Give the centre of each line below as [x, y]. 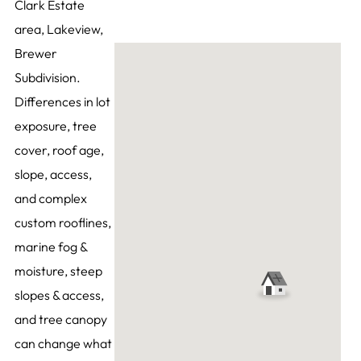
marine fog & [50, 247]
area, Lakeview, [58, 29]
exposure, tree [55, 126]
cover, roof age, [59, 150]
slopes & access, [59, 295]
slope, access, [53, 174]
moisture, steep [58, 271]
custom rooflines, [62, 223]
